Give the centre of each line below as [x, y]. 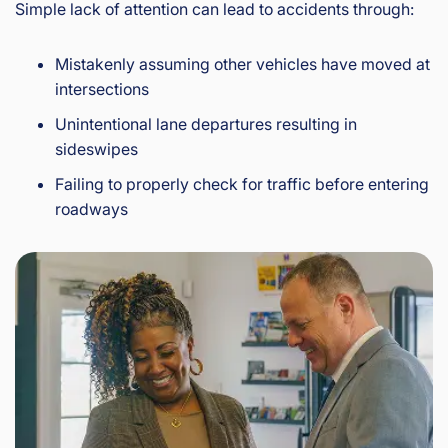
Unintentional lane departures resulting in [206, 124]
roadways [91, 209]
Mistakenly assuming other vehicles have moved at [242, 64]
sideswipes [96, 149]
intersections [102, 89]
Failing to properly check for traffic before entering [242, 184]
